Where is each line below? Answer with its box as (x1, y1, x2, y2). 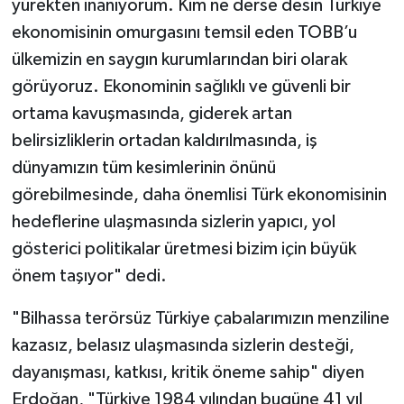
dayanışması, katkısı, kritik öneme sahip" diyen (11, 363, 364, 382)
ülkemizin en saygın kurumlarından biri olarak (11, 50, 347, 69)
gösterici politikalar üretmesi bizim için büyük (11, 240, 356, 259)
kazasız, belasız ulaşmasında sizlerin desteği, (11, 336, 354, 355)
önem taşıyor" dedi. (11, 267, 167, 286)
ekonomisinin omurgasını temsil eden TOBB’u (11, 23, 357, 42)
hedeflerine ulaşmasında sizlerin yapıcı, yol (11, 213, 335, 232)
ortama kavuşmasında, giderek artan (11, 105, 292, 124)
